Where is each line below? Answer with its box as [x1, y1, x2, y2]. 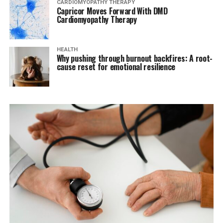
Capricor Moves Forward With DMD [56, 5, 168, 17]
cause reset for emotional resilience [56, 61, 176, 73]
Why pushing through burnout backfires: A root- [56, 52, 213, 65]
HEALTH [56, 46, 78, 53]
